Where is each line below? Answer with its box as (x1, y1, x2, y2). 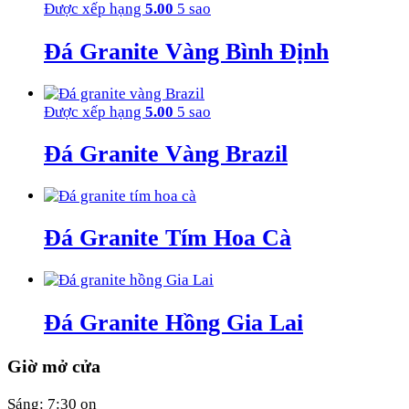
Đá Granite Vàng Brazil (44, 140, 288, 167)
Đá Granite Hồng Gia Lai (44, 309, 303, 336)
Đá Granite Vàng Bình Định (44, 37, 329, 65)
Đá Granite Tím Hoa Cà (44, 225, 291, 252)
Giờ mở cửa (7, 355, 100, 376)
